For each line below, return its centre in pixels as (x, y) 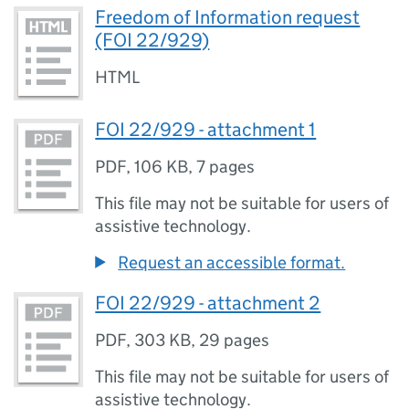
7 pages (226, 167)
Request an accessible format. (232, 263)
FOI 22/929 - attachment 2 (208, 304)
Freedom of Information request (228, 17)
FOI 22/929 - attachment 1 (206, 130)
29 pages (235, 341)
